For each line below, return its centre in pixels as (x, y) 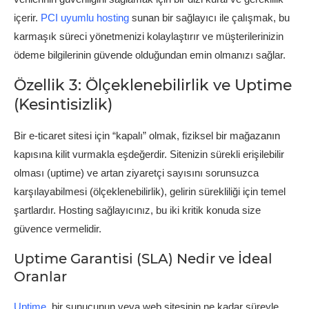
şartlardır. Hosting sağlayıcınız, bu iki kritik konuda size (137, 210)
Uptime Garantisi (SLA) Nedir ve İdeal (143, 258)
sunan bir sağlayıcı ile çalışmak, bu (209, 17)
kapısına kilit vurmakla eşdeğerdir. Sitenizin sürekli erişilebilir (149, 154)
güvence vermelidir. (58, 228)
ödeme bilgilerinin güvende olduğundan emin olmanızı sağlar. (150, 54)
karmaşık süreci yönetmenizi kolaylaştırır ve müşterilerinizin (149, 36)
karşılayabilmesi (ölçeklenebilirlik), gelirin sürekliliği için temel (150, 191)
